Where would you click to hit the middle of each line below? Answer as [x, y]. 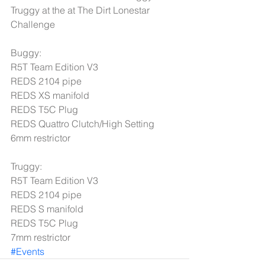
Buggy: [27, 53]
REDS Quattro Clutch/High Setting [84, 124]
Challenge [34, 24]
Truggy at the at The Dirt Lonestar [81, 10]
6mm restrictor [42, 138]
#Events [28, 251]
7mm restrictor [41, 237]
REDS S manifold [48, 209]
